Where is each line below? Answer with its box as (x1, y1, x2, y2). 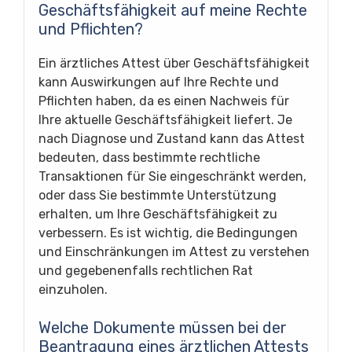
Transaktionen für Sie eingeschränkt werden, (38, 168, 306, 184)
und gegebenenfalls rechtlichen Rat (38, 262, 253, 278)
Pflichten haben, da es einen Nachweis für (38, 93, 289, 108)
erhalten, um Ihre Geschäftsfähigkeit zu (38, 206, 277, 222)
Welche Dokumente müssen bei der (38, 317, 287, 337)
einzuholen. (38, 281, 108, 297)
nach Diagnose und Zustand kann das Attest (38, 130, 305, 146)
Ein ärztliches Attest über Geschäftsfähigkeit (38, 55, 310, 71)
